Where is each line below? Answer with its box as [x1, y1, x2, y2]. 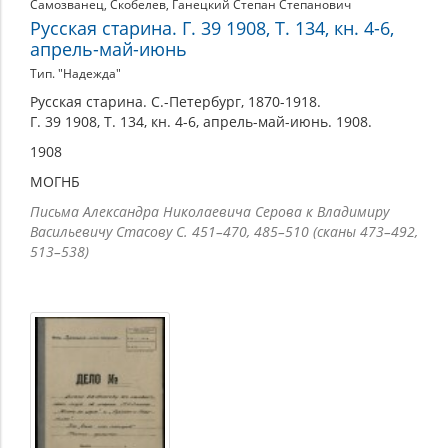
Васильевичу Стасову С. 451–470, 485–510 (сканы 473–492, [30, 222, 418, 242]
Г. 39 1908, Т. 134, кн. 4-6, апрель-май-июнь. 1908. [30, 112, 372, 132]
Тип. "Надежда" [30, 65, 121, 83]
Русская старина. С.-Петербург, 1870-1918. [30, 92, 321, 112]
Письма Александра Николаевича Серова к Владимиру [30, 202, 389, 222]
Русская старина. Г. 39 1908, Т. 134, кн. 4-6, [30, 16, 394, 41]
